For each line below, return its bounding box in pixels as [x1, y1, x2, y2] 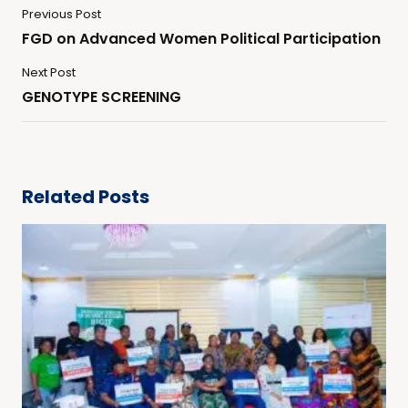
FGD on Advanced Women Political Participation [22, 28, 381, 50]
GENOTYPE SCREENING [22, 87, 181, 108]
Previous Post [22, 5, 101, 24]
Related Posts [22, 184, 149, 210]
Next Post [22, 64, 76, 82]
